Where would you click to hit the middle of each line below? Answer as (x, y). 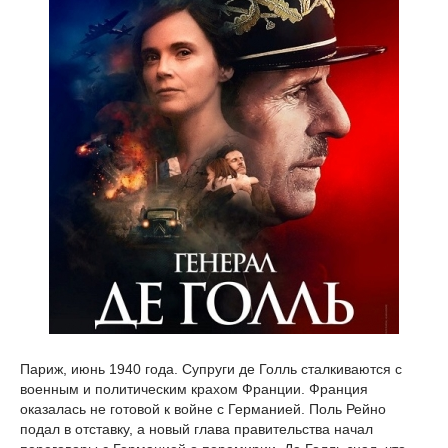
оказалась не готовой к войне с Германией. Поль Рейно (203, 409)
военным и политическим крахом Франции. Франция (194, 389)
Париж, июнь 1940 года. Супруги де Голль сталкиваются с (211, 369)
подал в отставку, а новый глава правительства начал (196, 429)
